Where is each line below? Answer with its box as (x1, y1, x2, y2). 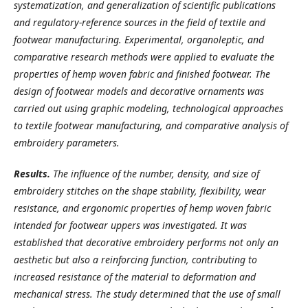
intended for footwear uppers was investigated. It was (14, 219, 247, 232)
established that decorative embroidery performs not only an (14, 236, 278, 249)
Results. (14, 167, 50, 180)
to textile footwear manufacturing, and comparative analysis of (14, 119, 288, 132)
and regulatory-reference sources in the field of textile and (14, 16, 265, 29)
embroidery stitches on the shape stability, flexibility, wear (14, 184, 266, 197)
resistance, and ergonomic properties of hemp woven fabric (14, 201, 271, 214)
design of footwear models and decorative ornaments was (14, 85, 264, 98)
